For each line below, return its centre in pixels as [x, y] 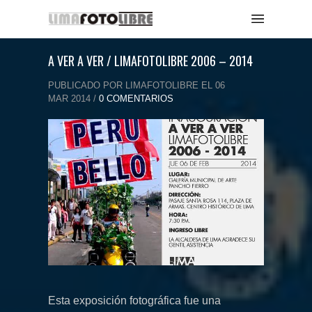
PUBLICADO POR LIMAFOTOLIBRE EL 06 [136, 85]
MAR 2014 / [73, 99]
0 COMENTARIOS [136, 99]
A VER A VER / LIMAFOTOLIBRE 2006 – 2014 [150, 61]
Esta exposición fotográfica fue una [134, 301]
